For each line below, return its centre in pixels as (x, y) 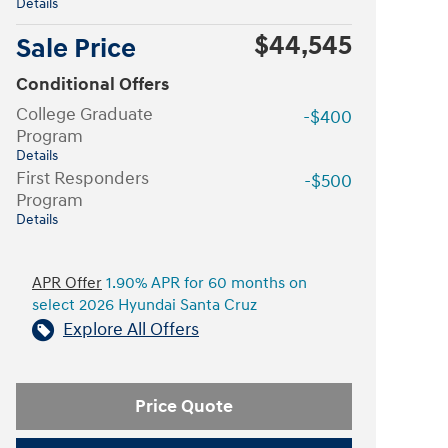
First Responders (82, 178)
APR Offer (67, 283)
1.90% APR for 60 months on (204, 283)
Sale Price (76, 49)
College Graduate (84, 114)
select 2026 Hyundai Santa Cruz (144, 305)
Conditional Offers (92, 84)
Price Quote (184, 406)
